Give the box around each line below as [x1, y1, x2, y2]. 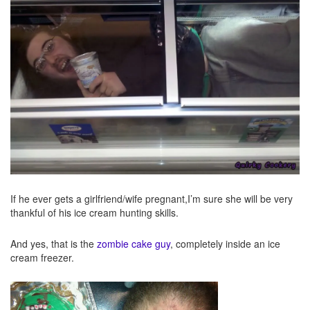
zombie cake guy [97, 236, 170, 250]
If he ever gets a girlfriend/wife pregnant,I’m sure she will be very [10, 191, 293, 206]
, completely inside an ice [170, 236, 280, 250]
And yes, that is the [10, 236, 97, 250]
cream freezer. [10, 250, 74, 264]
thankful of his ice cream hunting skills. [10, 205, 179, 219]
